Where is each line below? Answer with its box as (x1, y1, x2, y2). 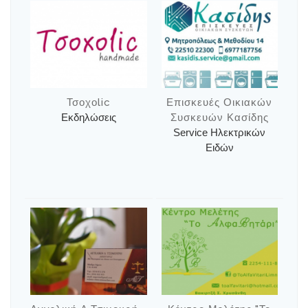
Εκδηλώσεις (60, 111, 116, 124)
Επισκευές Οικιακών (166, 96, 273, 109)
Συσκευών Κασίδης (170, 111, 269, 124)
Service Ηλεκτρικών (173, 126, 266, 139)
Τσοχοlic (66, 96, 111, 109)
